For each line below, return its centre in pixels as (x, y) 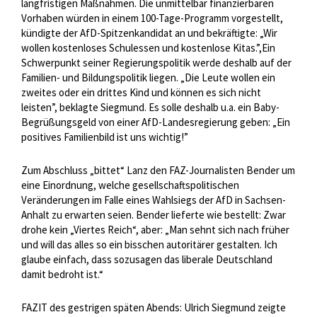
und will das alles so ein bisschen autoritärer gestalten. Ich (149, 245)
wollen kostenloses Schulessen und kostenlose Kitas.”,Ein (148, 48)
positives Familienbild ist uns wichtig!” (105, 137)
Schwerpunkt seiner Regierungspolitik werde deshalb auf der (156, 63)
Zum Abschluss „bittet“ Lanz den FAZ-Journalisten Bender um (158, 171)
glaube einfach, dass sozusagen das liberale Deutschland (147, 260)
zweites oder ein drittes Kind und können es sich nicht (141, 93)
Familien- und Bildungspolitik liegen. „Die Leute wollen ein (148, 78)
